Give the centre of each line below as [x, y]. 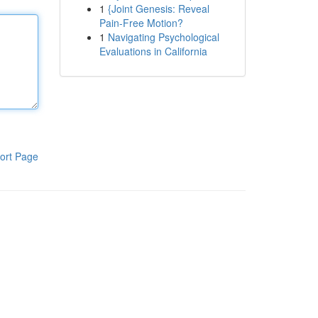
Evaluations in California [153, 51]
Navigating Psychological [163, 37]
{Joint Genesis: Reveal [158, 9]
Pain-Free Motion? [141, 23]
